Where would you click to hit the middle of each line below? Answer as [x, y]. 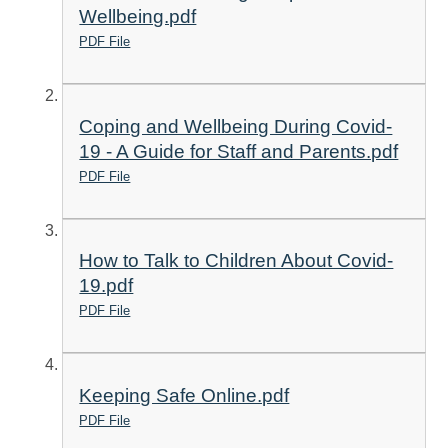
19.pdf [106, 286]
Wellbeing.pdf [138, 17]
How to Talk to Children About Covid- [236, 261]
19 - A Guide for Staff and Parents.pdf [239, 151]
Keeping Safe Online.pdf [184, 396]
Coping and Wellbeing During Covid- [236, 126]
